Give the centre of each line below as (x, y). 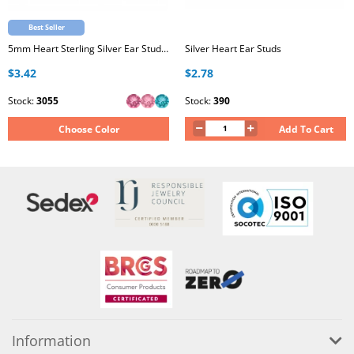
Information (51, 341)
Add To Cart (306, 129)
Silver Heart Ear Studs (233, 49)
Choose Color (88, 129)
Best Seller (46, 27)
